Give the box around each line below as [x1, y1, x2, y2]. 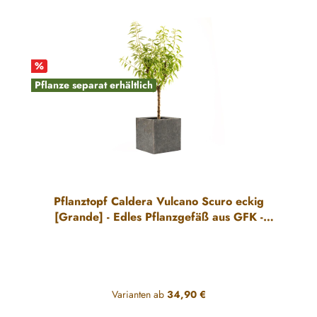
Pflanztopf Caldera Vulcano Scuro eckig [53, 192, 264, 209]
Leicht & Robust [117, 224, 200, 241]
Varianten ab [111, 287, 164, 301]
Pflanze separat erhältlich [35, 77, 153, 92]
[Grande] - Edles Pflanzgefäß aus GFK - [54, 208, 263, 225]
